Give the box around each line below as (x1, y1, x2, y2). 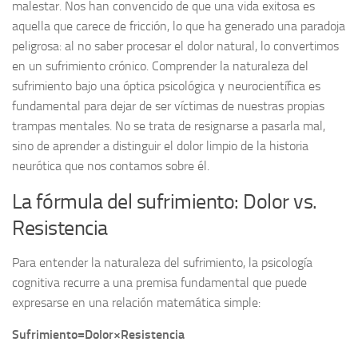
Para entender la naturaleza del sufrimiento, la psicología (12, 254, 312, 270)
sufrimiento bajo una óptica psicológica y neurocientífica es (12, 78, 320, 93)
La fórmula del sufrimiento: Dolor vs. (12, 189, 317, 214)
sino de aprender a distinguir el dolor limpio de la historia (12, 137, 308, 153)
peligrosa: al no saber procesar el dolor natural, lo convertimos (12, 38, 339, 54)
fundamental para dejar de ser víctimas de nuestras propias (12, 97, 324, 113)
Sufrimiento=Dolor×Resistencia (12, 327, 185, 343)
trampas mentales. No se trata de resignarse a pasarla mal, (12, 117, 325, 133)
